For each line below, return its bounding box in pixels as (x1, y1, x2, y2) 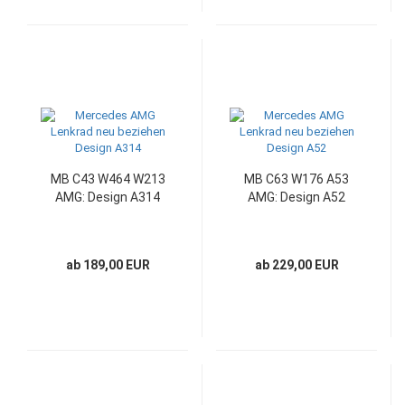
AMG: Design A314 (55, 190, 160, 204)
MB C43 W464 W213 (50, 172, 165, 186)
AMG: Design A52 (248, 190, 345, 204)
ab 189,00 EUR (65, 258, 150, 272)
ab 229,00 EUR (254, 258, 339, 272)
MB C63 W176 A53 (244, 172, 349, 186)
